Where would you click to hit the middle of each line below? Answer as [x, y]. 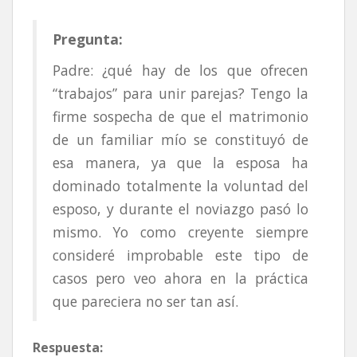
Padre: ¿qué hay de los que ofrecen [180, 70]
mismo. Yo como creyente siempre [180, 231]
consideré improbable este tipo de [180, 255]
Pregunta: [88, 39]
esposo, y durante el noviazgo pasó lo [180, 208]
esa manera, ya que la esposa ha [180, 162]
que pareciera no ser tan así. [145, 301]
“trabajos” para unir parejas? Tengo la [180, 93]
